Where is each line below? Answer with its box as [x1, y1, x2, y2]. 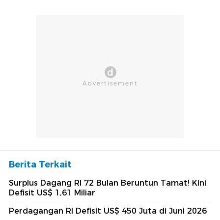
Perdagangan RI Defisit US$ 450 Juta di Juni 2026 [9, 206, 207, 216]
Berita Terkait [9, 159, 72, 170]
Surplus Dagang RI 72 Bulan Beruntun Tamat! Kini [9, 178, 206, 188]
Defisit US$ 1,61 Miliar [9, 188, 95, 198]
